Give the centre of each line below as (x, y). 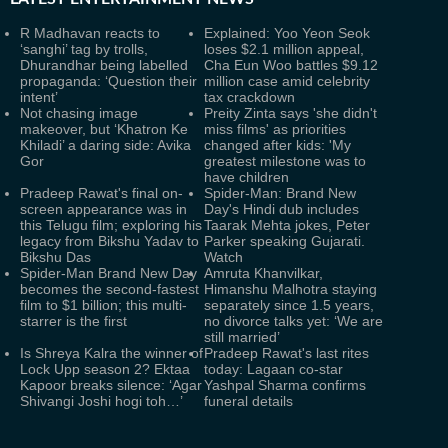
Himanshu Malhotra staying (290, 289)
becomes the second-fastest (109, 289)
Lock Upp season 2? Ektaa (105, 369)
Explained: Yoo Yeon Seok (287, 33)
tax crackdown (249, 97)
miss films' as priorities (275, 129)
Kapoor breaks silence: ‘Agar (111, 385)
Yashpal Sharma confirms (285, 385)
